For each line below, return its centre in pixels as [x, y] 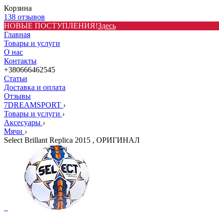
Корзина [18, 8]
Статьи [16, 78]
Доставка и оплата [35, 87]
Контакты [20, 61]
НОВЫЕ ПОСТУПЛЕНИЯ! [51, 26]
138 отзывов [24, 17]
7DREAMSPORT [33, 105]
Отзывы [17, 96]
